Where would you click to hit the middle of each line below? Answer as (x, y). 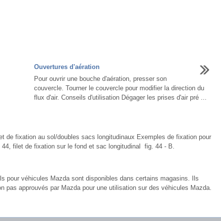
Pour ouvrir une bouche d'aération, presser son (100, 78)
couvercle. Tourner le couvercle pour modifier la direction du (119, 88)
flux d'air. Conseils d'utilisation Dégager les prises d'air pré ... (120, 97)
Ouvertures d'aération (67, 67)
